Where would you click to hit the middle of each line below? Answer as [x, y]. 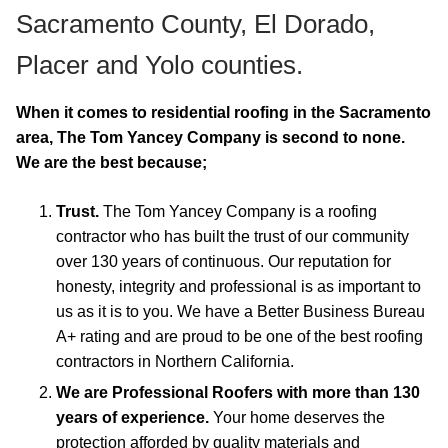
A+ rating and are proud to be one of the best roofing [239, 336]
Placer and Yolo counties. [159, 65]
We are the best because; [111, 162]
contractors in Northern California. [175, 361]
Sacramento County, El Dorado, [195, 24]
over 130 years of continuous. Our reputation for [223, 261]
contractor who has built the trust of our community [232, 236]
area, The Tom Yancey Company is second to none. [210, 137]
